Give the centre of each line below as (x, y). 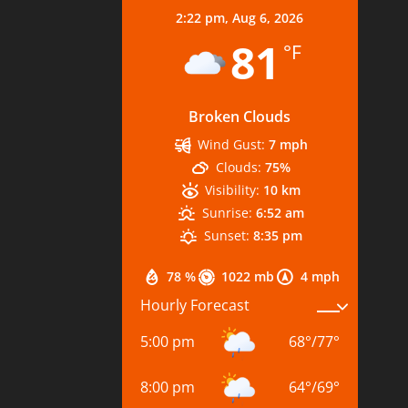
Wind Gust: (232, 144)
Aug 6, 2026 (268, 17)
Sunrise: (227, 212)
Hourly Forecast (195, 305)
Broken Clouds (240, 116)
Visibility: (233, 189)
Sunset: (226, 235)
